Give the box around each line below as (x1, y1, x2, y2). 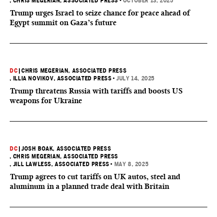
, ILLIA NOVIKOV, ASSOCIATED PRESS (10, 75, 112, 82)
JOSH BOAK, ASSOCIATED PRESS (21, 145, 111, 152)
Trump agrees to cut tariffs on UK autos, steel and (10, 172, 180, 181)
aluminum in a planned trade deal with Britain (10, 182, 169, 191)
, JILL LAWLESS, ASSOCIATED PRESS (10, 161, 109, 168)
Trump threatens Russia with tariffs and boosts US (10, 86, 183, 95)
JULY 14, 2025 (116, 75, 155, 82)
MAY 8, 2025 (114, 161, 149, 168)
